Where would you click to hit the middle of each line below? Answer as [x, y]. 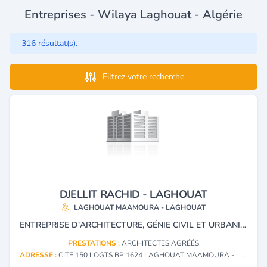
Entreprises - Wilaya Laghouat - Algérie [133, 14]
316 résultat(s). [49, 43]
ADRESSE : [39, 255]
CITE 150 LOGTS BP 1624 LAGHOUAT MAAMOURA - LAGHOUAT [149, 255]
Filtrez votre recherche [143, 76]
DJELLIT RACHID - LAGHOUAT [133, 194]
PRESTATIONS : [95, 243]
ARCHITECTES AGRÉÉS [160, 243]
